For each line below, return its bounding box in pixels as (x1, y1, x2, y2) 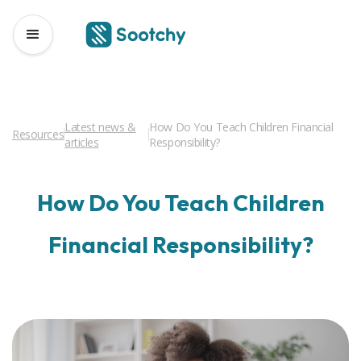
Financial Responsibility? (48, 230, 313, 259)
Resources (12, 127, 64, 143)
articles (64, 134, 99, 150)
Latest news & (64, 118, 136, 135)
